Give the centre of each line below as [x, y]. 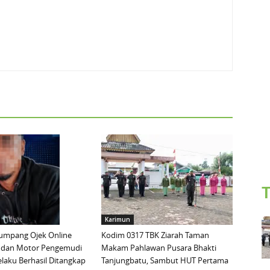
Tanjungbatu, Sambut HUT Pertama [165, 261]
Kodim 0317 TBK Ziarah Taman [155, 235]
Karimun [118, 220]
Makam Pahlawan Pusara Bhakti [159, 248]
